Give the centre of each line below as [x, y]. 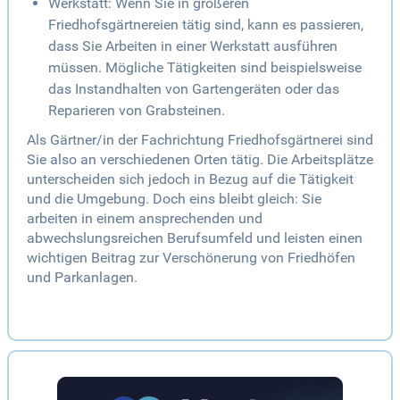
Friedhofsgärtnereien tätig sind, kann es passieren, [206, 25]
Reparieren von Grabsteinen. [137, 111]
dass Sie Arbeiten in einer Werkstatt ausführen [193, 46]
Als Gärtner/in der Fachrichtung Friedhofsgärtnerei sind [200, 140]
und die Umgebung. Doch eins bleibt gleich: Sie [174, 199]
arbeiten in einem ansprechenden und [145, 219]
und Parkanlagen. [82, 278]
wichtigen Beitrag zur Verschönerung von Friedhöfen [191, 258]
